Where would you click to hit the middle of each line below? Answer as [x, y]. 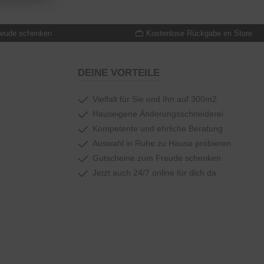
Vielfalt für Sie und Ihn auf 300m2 [155, 99]
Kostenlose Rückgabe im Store [199, 33]
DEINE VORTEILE [119, 73]
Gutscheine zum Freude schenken [157, 158]
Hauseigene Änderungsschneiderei [158, 114]
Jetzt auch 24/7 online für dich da [154, 173]
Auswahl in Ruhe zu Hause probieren [162, 143]
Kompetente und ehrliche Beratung [158, 129]
